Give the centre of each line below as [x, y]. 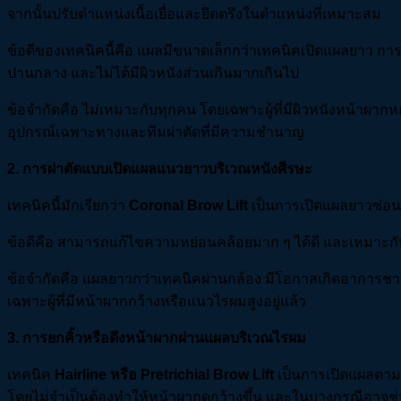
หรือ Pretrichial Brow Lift [192, 375]
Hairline [82, 375]
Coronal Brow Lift [188, 206]
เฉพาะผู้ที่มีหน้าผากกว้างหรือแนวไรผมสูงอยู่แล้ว [157, 302]
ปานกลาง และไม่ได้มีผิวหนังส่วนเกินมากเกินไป [153, 73]
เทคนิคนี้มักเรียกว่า [68, 206]
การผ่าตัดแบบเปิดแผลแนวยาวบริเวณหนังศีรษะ [167, 169]
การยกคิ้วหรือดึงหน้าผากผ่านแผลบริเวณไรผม [164, 338]
